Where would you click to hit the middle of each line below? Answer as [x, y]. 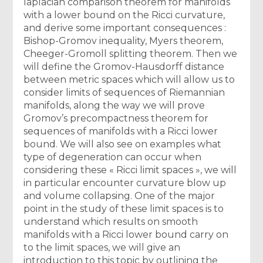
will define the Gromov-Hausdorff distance [124, 66]
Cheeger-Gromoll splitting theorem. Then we [131, 53]
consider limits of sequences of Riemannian [124, 92]
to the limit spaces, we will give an [102, 247]
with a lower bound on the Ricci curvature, [124, 15]
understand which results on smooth [111, 221]
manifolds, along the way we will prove [114, 105]
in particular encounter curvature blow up [125, 183]
